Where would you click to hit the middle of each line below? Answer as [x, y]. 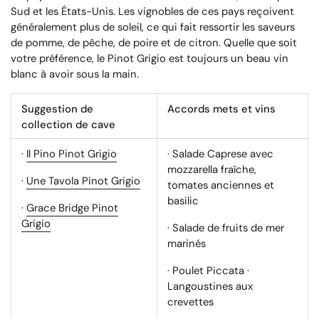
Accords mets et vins [221, 109]
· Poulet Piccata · [208, 271]
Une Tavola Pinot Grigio [83, 181]
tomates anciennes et [221, 185]
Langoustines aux [210, 287]
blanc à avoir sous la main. [75, 74]
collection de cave [68, 125]
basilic [183, 201]
